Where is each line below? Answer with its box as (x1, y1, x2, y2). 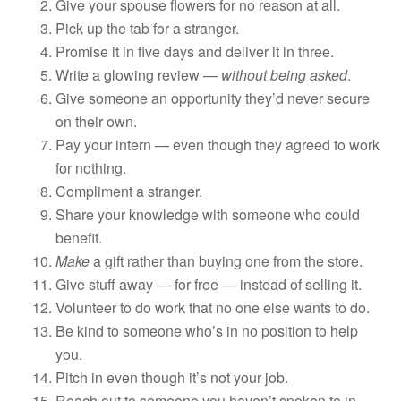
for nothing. (55, 157, 127, 178)
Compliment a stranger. (55, 180, 203, 201)
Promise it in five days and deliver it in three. (55, 40, 335, 62)
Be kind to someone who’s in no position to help (55, 320, 359, 341)
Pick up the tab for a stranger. (55, 17, 240, 38)
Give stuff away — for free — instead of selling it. (55, 273, 363, 294)
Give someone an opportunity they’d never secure (55, 87, 371, 108)
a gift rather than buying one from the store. (93, 250, 363, 271)
